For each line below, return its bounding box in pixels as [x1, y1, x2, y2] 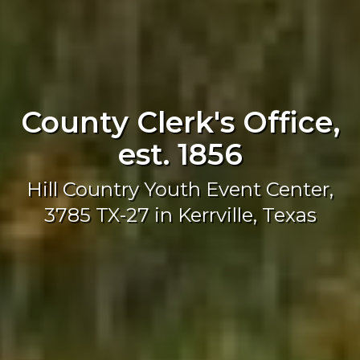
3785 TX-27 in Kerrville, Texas [43, 203, 317, 227]
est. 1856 [117, 137, 243, 173]
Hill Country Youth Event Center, [27, 178, 333, 202]
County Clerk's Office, [20, 104, 340, 141]
